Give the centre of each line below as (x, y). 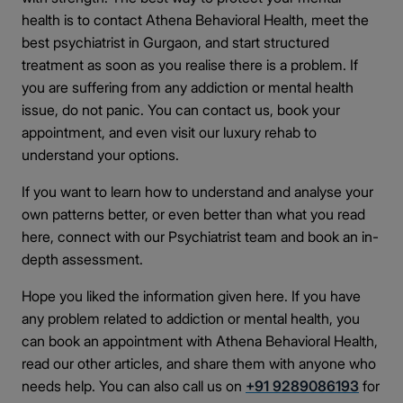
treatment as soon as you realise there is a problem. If (190, 65)
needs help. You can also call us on (134, 386)
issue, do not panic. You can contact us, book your (181, 110)
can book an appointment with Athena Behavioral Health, (200, 341)
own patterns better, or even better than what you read (193, 214)
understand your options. (100, 155)
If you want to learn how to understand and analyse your (197, 192)
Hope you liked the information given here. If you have (191, 296)
